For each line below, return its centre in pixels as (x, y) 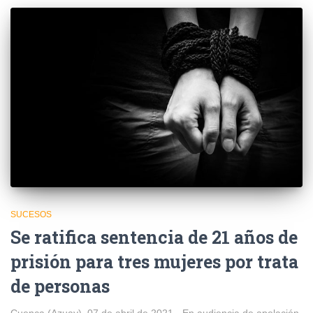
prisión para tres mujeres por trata (154, 262)
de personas (60, 286)
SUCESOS (31, 215)
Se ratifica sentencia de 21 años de (154, 238)
